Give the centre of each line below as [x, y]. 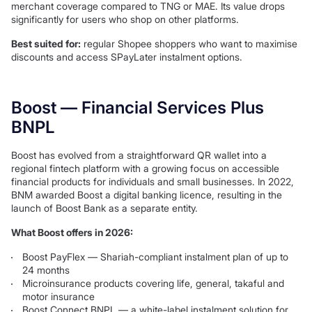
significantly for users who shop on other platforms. [125, 19]
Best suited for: [46, 44]
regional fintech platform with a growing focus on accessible [145, 169]
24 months [46, 270]
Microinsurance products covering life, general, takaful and [153, 283]
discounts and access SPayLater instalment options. [127, 57]
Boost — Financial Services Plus [138, 108]
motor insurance [58, 297]
